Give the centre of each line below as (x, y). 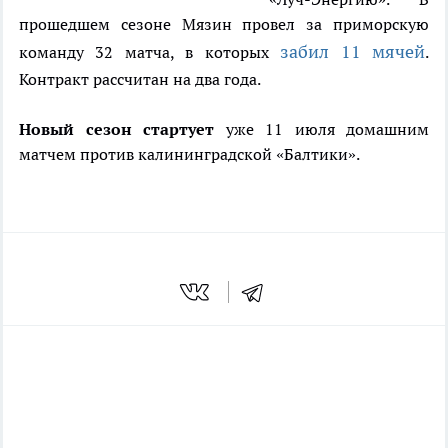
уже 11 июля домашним (321, 129)
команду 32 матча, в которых (150, 52)
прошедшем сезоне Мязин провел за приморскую (224, 24)
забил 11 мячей (353, 52)
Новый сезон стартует (116, 129)
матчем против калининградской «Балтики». (189, 154)
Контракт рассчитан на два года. (140, 79)
